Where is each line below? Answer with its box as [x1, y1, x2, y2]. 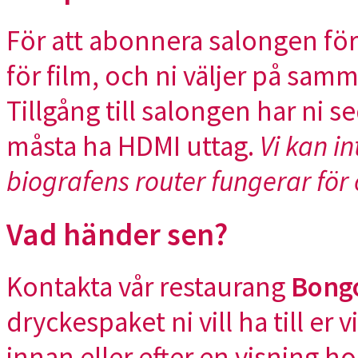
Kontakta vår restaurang [6, 269, 291, 305]
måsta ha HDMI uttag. [6, 128, 260, 164]
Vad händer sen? [6, 214, 228, 254]
